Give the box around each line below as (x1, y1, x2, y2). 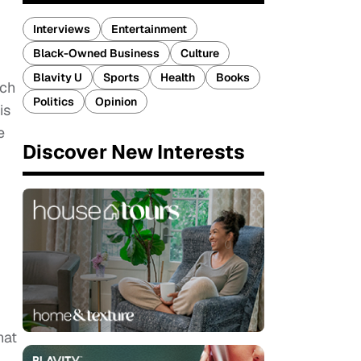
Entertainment (111, 22, 187, 36)
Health (160, 70, 195, 85)
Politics (33, 94, 74, 109)
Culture (180, 46, 219, 60)
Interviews (33, 22, 90, 36)
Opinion (95, 94, 137, 109)
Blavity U (33, 70, 82, 85)
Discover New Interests (23, 139, 245, 164)
